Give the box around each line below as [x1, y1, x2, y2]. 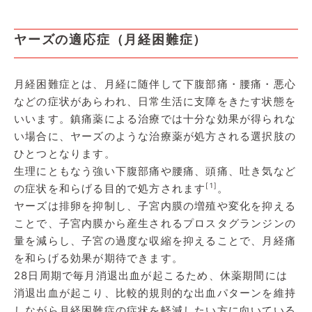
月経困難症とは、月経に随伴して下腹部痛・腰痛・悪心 [14, 77, 296, 91]
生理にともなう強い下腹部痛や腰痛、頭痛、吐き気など [14, 164, 297, 178]
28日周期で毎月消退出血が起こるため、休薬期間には [14, 268, 288, 282]
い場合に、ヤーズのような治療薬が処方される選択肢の [14, 129, 297, 143]
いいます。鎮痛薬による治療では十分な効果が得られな [14, 111, 297, 125]
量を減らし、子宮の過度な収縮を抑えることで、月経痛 [14, 233, 297, 247]
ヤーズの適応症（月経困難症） [14, 31, 208, 47]
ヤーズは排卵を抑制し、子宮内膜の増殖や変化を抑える [14, 198, 297, 212]
